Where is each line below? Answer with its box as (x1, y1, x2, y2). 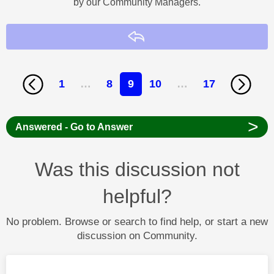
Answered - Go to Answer (15, 121, 133, 132)
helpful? (102, 185, 172, 207)
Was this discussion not (34, 158, 240, 180)
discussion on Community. (76, 229, 198, 242)
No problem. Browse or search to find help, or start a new (6, 215, 268, 228)
